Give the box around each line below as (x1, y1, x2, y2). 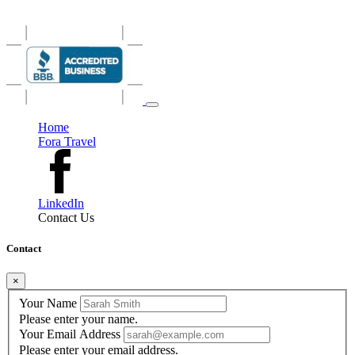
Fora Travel (38, 135, 96, 148)
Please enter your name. (19, 311, 138, 326)
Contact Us (38, 211, 94, 224)
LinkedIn (38, 197, 84, 210)
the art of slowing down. (6, 2, 116, 13)
